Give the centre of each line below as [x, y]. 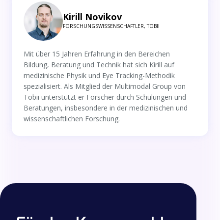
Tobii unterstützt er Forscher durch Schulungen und [105, 97]
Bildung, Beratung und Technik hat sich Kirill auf [99, 64]
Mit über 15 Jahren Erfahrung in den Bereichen [97, 54]
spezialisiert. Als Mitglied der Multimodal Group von [105, 86]
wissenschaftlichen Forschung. [72, 118]
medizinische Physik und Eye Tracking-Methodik [99, 75]
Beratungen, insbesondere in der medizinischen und [106, 108]
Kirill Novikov [92, 17]
